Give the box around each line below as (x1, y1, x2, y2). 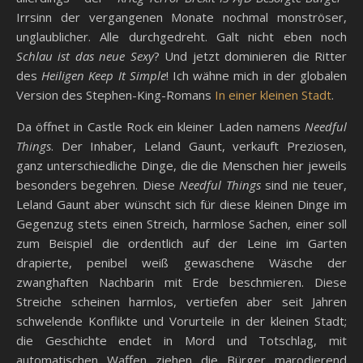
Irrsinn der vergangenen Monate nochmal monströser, (16, 9, 347, 26)
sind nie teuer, (260, 177, 348, 194)
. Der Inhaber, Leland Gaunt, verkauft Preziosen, (51, 138, 347, 155)
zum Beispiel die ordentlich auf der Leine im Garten (16, 235, 347, 252)
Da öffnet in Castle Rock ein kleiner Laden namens (16, 118, 305, 135)
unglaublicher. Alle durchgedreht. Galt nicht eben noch (16, 28, 347, 45)
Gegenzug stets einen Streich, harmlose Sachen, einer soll (16, 216, 347, 233)
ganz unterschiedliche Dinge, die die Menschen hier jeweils (16, 157, 347, 174)
